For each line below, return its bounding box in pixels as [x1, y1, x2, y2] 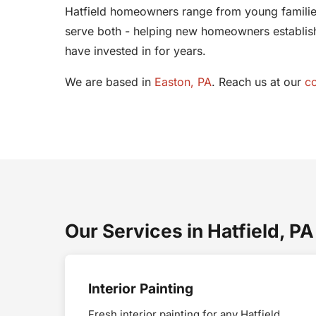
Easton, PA [154, 74, 212, 89]
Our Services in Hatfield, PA [65, 219, 314, 242]
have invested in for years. [65, 43, 206, 58]
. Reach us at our [212, 74, 305, 89]
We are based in [65, 74, 154, 89]
